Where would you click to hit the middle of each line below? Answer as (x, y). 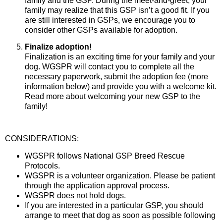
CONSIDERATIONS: (42, 139)
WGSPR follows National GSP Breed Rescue (105, 156)
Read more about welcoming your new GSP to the (112, 97)
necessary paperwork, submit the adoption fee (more (116, 77)
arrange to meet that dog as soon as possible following (120, 215)
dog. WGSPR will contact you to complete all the (110, 67)
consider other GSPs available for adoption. (101, 30)
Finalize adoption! (58, 47)
